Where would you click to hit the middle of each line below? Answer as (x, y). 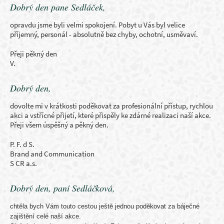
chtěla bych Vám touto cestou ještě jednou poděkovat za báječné (105, 206)
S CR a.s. (23, 163)
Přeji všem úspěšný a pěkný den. (59, 125)
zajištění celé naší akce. (45, 216)
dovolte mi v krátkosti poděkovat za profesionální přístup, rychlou (111, 106)
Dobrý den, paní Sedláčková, (62, 188)
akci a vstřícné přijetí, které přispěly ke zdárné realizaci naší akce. (110, 115)
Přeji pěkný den (33, 54)
